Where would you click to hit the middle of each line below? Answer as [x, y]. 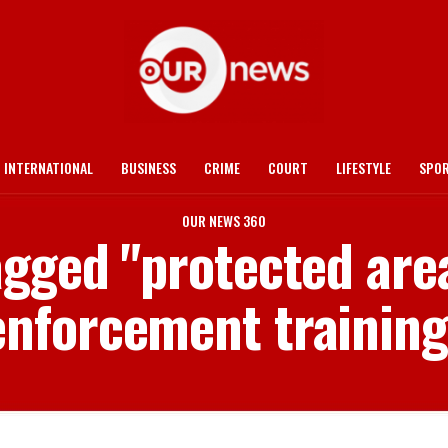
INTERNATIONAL [48, 167]
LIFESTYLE [363, 167]
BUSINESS [148, 167]
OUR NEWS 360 [224, 220]
